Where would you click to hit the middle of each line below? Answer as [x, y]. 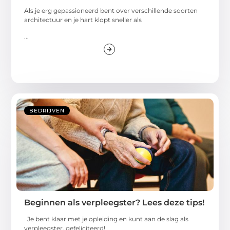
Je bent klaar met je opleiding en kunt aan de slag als [107, 219]
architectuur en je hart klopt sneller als [83, 20]
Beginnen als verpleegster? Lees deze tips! [114, 203]
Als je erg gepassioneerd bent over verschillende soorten [111, 10]
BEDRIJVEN [47, 111]
